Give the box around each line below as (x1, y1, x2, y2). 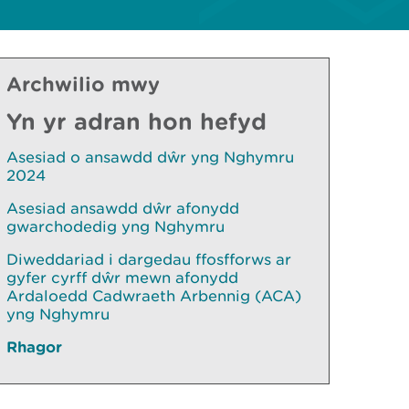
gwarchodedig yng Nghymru (6, 217, 225, 236)
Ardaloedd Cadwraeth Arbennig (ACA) (6, 287, 301, 305)
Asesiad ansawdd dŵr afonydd (6, 199, 239, 217)
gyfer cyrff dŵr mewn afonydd (6, 268, 238, 287)
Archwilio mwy (6, 72, 160, 95)
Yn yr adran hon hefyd (6, 108, 267, 134)
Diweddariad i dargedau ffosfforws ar (6, 250, 291, 268)
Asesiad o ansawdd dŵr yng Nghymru (6, 148, 294, 166)
